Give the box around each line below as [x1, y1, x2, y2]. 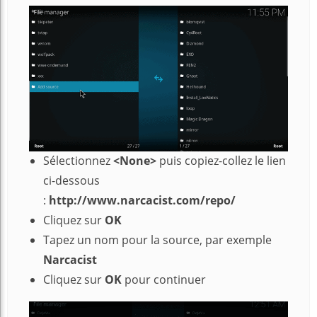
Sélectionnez [43, 153, 113, 169]
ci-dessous [43, 173, 100, 189]
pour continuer [125, 272, 206, 288]
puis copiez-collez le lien [159, 153, 286, 169]
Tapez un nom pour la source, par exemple [43, 232, 272, 248]
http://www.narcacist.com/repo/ [49, 192, 236, 209]
